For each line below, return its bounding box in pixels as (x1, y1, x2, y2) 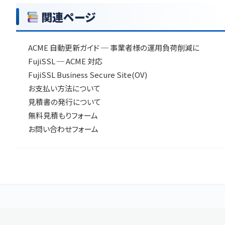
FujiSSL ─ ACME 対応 (28, 56, 102, 66)
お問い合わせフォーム (28, 124, 98, 134)
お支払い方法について (28, 83, 100, 93)
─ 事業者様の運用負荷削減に (99, 42, 199, 53)
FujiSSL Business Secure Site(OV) (28, 69, 147, 80)
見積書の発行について (28, 96, 101, 107)
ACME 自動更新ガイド (28, 42, 99, 53)
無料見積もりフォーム (28, 110, 98, 121)
